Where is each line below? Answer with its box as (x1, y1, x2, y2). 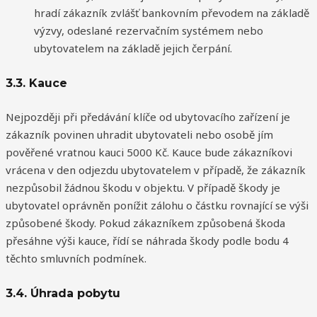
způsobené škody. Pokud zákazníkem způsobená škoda (6, 216, 285, 231)
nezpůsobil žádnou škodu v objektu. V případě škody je (6, 180, 280, 195)
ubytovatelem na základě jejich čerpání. (34, 40, 232, 55)
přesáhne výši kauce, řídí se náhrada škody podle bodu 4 (6, 234, 289, 248)
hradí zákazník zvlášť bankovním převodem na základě (34, 5, 309, 20)
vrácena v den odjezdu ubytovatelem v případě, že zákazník (6, 163, 306, 178)
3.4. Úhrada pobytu (6, 287, 120, 300)
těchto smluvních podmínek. (6, 251, 146, 266)
